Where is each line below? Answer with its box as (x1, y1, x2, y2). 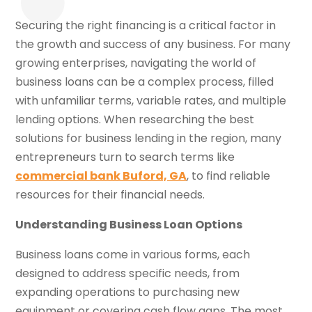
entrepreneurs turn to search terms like (15, 148, 235, 165)
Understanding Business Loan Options (15, 216, 243, 233)
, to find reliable (187, 167, 271, 184)
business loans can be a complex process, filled (15, 73, 274, 90)
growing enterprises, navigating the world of (15, 54, 257, 71)
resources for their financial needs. (15, 186, 205, 203)
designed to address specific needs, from (15, 265, 240, 281)
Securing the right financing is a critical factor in (15, 17, 276, 33)
